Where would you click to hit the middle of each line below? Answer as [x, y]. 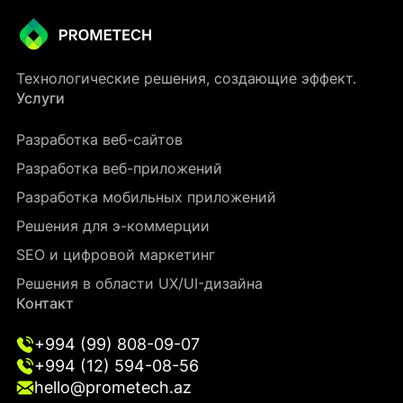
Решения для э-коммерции [113, 226]
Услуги [40, 98]
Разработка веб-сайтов [99, 139]
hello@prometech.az [113, 387]
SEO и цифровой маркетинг [116, 255]
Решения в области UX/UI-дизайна [139, 283]
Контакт [45, 303]
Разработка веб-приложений [119, 168]
